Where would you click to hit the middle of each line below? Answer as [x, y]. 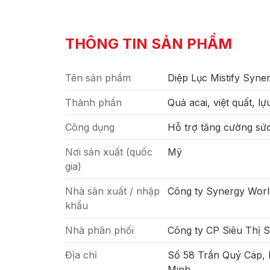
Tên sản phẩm [98, 78]
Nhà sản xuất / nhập [112, 191]
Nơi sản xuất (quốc [109, 152]
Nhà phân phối [99, 230]
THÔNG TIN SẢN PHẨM [149, 44]
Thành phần [93, 102]
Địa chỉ [81, 255]
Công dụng [90, 127]
